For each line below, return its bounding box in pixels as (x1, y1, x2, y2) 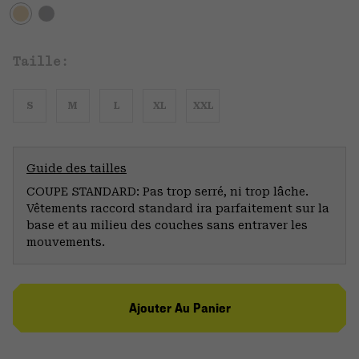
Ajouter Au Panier (128, 300, 231, 316)
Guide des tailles (26, 161, 127, 175)
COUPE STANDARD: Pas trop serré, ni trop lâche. (26, 184, 309, 198)
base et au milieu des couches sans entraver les (26, 218, 308, 232)
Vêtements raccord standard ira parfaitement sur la (26, 201, 329, 215)
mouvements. (26, 235, 105, 248)
